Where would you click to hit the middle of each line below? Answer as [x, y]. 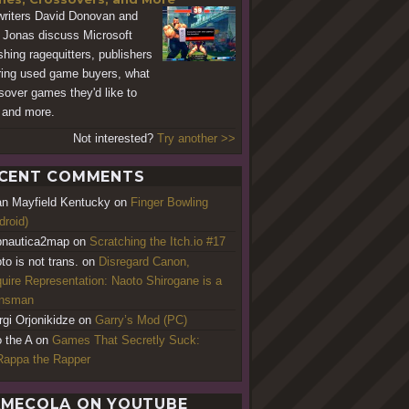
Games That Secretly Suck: [126, 340]
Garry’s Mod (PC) [141, 320]
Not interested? [115, 138]
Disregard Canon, [144, 261]
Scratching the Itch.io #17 [157, 241]
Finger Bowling [169, 202]
